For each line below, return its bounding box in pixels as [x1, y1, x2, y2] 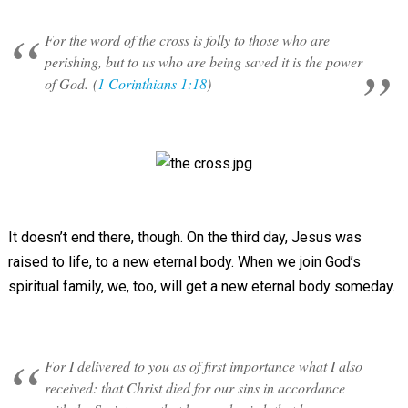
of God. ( [44, 74, 97, 93]
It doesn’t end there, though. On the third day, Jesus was [7, 229, 362, 246]
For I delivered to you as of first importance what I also [44, 356, 362, 375]
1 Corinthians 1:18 [97, 74, 207, 93]
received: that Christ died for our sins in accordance [44, 378, 345, 397]
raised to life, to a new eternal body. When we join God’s [7, 253, 361, 270]
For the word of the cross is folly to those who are [44, 30, 330, 49]
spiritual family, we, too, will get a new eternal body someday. [7, 278, 395, 295]
